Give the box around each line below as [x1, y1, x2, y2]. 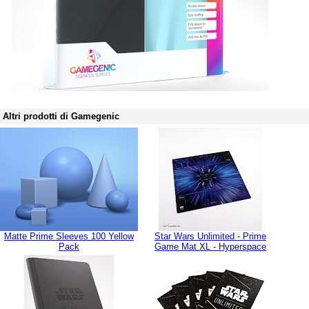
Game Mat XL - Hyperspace [154, 241, 266, 252]
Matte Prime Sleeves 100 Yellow [4, 231, 134, 241]
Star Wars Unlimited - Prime [154, 231, 266, 241]
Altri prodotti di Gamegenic [3, 111, 119, 121]
